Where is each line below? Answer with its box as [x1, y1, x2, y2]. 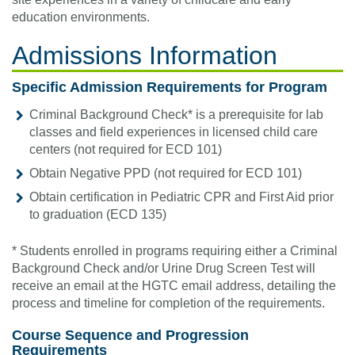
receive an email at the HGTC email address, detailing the [12, 279, 336, 293]
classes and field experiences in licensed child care [29, 125, 318, 139]
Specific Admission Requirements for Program [12, 79, 327, 96]
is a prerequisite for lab [196, 108, 323, 122]
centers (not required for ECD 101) [29, 143, 222, 157]
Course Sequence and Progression [12, 327, 249, 344]
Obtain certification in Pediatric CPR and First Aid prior [29, 190, 334, 204]
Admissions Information [12, 41, 277, 71]
